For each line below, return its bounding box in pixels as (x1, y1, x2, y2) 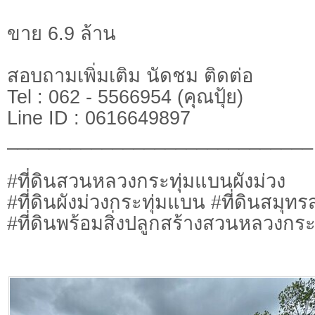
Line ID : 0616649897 (7, 107, 191, 129)
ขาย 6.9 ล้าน (7, 22, 116, 45)
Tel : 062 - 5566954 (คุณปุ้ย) (7, 86, 243, 108)
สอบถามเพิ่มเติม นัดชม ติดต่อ (7, 65, 253, 87)
